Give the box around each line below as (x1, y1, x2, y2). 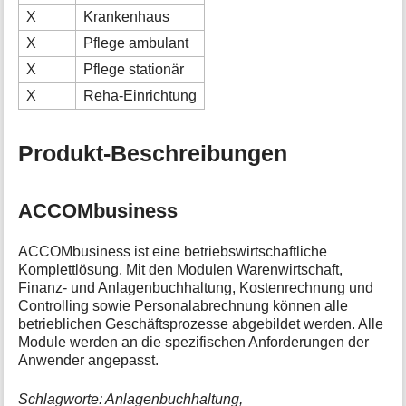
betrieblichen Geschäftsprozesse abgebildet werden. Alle (18, 316, 384, 333)
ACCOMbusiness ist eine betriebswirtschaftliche (18, 244, 328, 260)
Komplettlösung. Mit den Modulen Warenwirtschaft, (18, 262, 343, 278)
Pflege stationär (83, 61, 185, 77)
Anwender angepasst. (18, 353, 159, 369)
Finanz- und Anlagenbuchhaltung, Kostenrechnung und (18, 280, 374, 296)
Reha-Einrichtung (83, 87, 198, 103)
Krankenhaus (83, 8, 170, 24)
